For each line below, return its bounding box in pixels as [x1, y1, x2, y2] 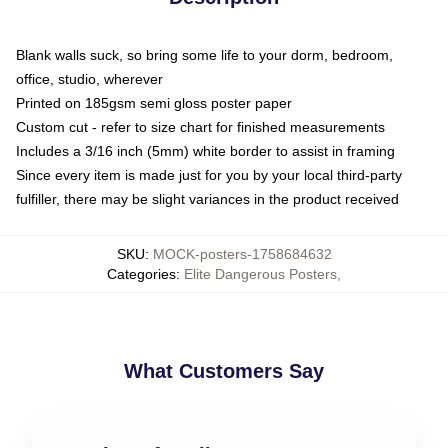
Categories [107, 266, 176, 282]
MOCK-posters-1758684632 [152, 246, 332, 262]
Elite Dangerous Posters [184, 266, 337, 282]
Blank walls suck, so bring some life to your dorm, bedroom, [16, 47, 393, 63]
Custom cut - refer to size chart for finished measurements [16, 119, 385, 135]
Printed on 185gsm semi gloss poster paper [16, 95, 292, 111]
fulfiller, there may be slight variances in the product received [16, 191, 399, 207]
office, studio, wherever [16, 71, 163, 87]
